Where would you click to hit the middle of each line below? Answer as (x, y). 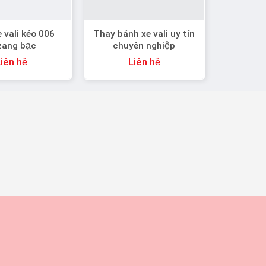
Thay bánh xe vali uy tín (144, 34)
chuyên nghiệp (144, 46)
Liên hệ (144, 61)
